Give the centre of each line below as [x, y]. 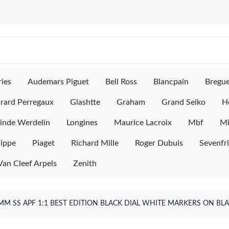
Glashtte [85, 102]
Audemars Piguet [58, 82]
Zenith [85, 164]
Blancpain [171, 82]
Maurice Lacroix [143, 123]
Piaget [43, 143]
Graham [131, 102]
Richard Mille [95, 143]
